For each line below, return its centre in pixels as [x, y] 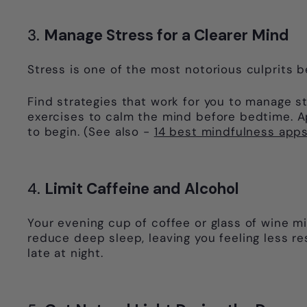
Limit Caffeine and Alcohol [142, 189]
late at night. [65, 253]
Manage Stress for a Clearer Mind [167, 36]
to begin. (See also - [91, 132]
